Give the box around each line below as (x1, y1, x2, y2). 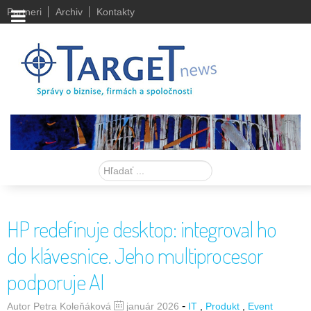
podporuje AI (7, 267, 105, 296)
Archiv (55, 6, 83, 17)
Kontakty (96, 6, 135, 17)
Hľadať (99, 162, 133, 174)
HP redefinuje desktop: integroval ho (7, 215, 277, 244)
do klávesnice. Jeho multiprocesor (7, 241, 264, 270)
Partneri (6, 6, 42, 17)
